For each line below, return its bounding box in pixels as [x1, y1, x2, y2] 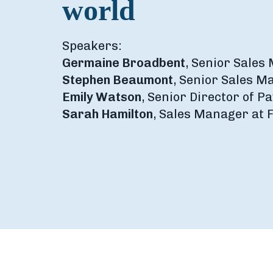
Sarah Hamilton [62, 107, 153, 121]
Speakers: [62, 38, 122, 53]
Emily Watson [62, 90, 141, 104]
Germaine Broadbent [62, 55, 185, 70]
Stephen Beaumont [62, 73, 173, 87]
